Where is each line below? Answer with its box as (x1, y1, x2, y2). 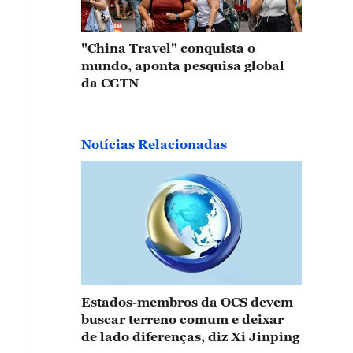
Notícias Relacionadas (81, 137, 227, 152)
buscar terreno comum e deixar (81, 311, 284, 326)
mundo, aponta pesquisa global (81, 58, 284, 73)
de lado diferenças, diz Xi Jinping (81, 329, 299, 344)
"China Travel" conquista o (81, 41, 255, 56)
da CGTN (81, 76, 139, 91)
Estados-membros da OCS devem (81, 294, 293, 309)
